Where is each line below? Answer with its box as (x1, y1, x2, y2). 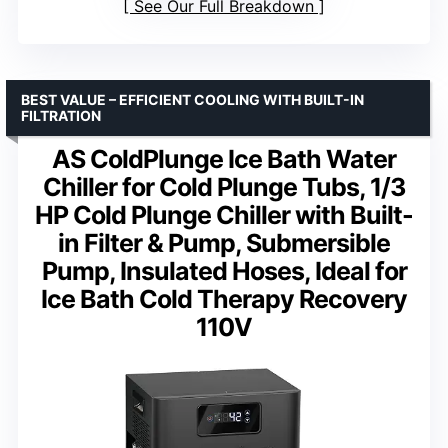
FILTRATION (21, 106, 101, 124)
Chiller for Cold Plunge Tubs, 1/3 (43, 171, 405, 202)
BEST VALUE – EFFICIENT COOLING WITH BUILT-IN (21, 90, 364, 108)
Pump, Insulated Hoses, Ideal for (41, 255, 407, 286)
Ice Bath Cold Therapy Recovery (41, 283, 407, 314)
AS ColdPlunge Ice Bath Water (52, 143, 396, 174)
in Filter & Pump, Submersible (58, 227, 390, 258)
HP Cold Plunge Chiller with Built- (35, 199, 413, 230)
